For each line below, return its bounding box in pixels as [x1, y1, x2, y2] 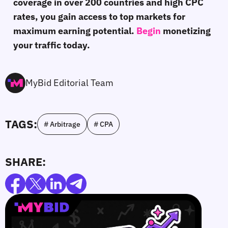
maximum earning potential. [13, 24, 136, 37]
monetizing [163, 24, 211, 37]
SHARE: [5, 154, 46, 169]
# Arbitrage [44, 119, 80, 129]
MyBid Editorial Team [25, 76, 113, 89]
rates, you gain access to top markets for [13, 10, 185, 22]
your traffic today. [13, 39, 90, 51]
